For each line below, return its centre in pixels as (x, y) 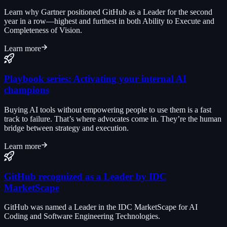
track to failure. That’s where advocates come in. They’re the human (113, 119)
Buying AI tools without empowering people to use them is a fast (108, 109)
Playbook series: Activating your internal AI (95, 79)
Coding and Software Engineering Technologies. (82, 216)
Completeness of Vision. (43, 30)
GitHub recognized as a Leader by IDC (85, 176)
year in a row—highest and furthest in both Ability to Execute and (109, 21)
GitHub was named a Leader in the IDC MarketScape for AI (101, 207)
